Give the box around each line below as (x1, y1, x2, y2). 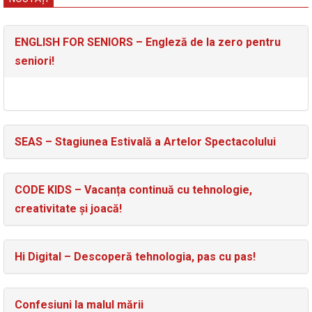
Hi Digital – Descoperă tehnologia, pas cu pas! (15, 250, 256, 264)
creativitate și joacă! (15, 202, 122, 216)
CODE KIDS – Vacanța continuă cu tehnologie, (15, 183, 252, 197)
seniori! (15, 54, 54, 68)
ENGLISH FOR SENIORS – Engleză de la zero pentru (15, 36, 281, 49)
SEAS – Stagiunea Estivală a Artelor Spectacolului (15, 135, 276, 149)
